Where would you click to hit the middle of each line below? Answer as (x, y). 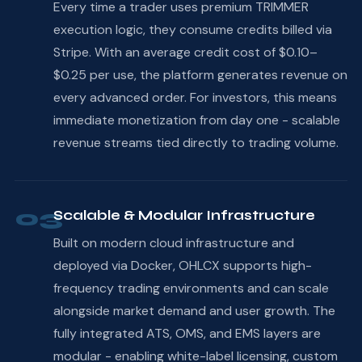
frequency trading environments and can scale (191, 288)
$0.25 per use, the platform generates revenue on (200, 74)
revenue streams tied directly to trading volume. (196, 142)
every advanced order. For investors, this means (195, 97)
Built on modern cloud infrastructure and (173, 242)
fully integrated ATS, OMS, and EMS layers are (187, 333)
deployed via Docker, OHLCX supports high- (182, 265)
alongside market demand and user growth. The (194, 310)
